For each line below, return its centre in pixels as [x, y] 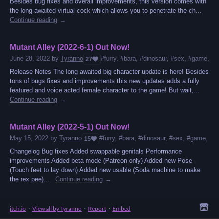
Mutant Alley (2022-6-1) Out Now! [70, 47]
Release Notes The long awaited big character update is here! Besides [109, 72]
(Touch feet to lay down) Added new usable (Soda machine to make [105, 170]
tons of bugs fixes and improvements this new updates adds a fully [105, 81]
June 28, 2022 [30, 59]
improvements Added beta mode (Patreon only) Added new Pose [101, 161]
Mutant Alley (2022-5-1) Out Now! [70, 127]
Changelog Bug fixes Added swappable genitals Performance [96, 152]
